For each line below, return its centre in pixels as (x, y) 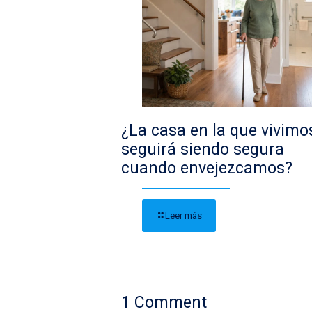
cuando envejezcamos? (207, 169)
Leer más (184, 216)
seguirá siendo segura (203, 150)
